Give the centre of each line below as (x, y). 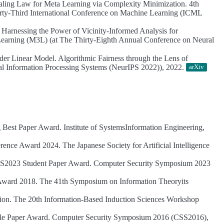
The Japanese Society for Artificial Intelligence (135, 145)
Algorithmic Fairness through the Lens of (122, 58)
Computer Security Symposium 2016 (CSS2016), (129, 217)
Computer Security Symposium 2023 (151, 163)
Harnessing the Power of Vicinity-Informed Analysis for (90, 31)
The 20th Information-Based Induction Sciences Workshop (105, 199)
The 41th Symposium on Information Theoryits (113, 181)
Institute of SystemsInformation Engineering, (133, 127)
